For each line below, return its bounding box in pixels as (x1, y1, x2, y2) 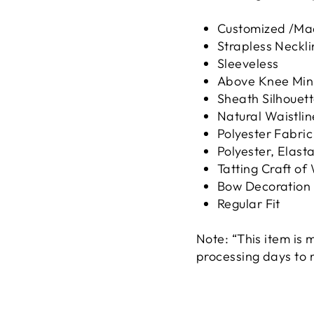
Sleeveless (217, 55, 279, 72)
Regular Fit (217, 196, 280, 212)
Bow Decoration (217, 178, 311, 195)
